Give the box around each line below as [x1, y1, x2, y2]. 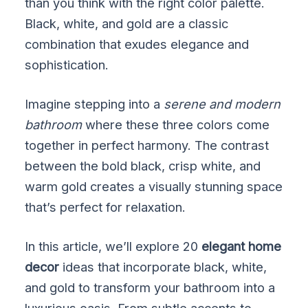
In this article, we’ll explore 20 [25, 239, 202, 254]
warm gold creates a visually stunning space [25, 179, 283, 194]
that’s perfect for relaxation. [25, 199, 186, 214]
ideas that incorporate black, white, [59, 259, 267, 275]
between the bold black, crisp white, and [25, 158, 261, 173]
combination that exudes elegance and [25, 36, 250, 52]
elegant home [201, 239, 282, 254]
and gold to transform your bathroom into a [25, 280, 276, 296]
